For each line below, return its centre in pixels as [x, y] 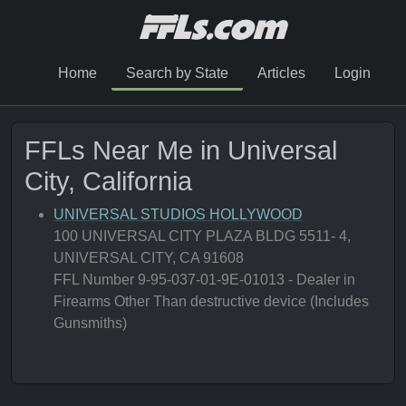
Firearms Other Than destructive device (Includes [211, 301]
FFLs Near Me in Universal [181, 150]
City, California [108, 181]
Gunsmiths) [90, 323]
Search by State [177, 73]
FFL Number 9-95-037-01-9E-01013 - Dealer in [204, 280]
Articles [281, 73]
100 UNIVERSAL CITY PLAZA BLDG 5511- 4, [202, 236]
